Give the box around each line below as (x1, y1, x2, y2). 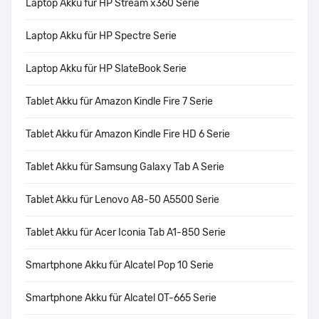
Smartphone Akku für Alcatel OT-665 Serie (26, 292, 216, 305)
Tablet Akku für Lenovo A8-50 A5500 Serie (26, 194, 219, 206)
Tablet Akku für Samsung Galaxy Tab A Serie (26, 161, 224, 174)
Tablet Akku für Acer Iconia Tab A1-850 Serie (26, 226, 226, 239)
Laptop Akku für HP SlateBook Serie (26, 63, 187, 75)
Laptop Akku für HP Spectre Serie (26, 30, 177, 43)
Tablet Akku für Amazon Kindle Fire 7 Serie (26, 95, 213, 108)
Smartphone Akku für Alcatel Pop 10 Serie (26, 259, 214, 272)
